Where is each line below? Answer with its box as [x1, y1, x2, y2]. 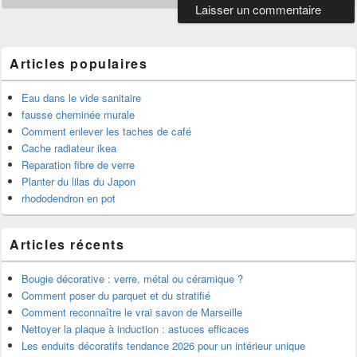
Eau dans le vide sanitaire [22, 89, 141, 105]
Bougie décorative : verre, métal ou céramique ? [22, 270, 243, 286]
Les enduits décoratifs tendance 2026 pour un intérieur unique [22, 337, 305, 353]
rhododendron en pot [22, 190, 116, 206]
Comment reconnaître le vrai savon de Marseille [22, 304, 242, 320]
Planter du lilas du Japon [22, 173, 135, 189]
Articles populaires [10, 53, 148, 73]
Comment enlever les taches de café [22, 123, 191, 139]
